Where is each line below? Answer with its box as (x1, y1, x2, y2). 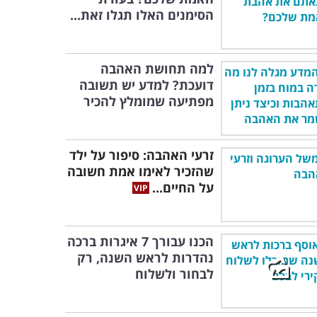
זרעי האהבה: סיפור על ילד (69, 146, 214, 163)
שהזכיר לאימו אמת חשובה (67, 163, 214, 180)
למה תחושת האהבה (100, 60, 214, 77)
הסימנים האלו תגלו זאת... (70, 6, 214, 23)
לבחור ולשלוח (135, 265, 214, 282)
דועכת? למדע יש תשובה (79, 76, 214, 93)
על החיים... (152, 179, 214, 196)
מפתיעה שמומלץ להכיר (83, 93, 214, 110)
